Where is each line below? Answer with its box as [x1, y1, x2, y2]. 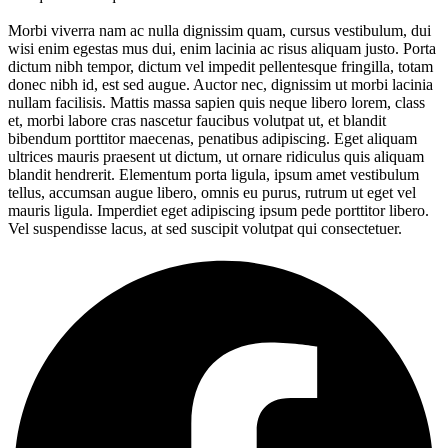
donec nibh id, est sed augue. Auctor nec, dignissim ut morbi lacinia [8, 76, 433, 94]
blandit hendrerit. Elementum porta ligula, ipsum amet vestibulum [8, 166, 419, 184]
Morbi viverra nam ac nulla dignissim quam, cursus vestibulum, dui [8, 22, 431, 40]
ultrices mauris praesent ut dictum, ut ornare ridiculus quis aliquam [8, 148, 424, 166]
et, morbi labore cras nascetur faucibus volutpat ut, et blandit [8, 112, 386, 130]
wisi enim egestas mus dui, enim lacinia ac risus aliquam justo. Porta [8, 40, 436, 58]
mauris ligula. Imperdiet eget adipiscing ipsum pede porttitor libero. [8, 202, 429, 220]
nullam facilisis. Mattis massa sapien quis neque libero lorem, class [8, 94, 425, 112]
